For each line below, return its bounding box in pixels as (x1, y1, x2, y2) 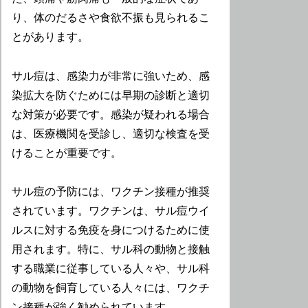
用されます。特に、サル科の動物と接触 (12, 243, 210, 256)
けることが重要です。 (12, 146, 122, 159)
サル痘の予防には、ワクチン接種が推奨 (12, 186, 210, 198)
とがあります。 (12, 30, 89, 43)
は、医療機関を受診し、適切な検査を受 (12, 127, 210, 140)
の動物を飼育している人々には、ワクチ (12, 282, 210, 294)
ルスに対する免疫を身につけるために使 (12, 224, 210, 236)
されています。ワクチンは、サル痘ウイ (12, 205, 210, 217)
